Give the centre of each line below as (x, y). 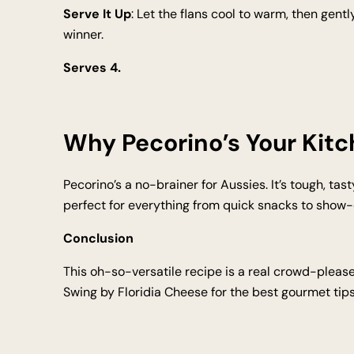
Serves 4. (92, 68)
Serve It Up (97, 14)
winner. (83, 34)
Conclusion (98, 238)
